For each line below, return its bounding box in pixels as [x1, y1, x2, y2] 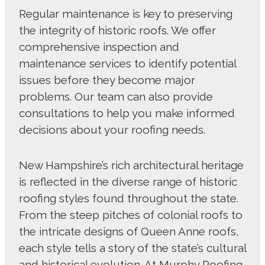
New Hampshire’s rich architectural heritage [19, 159, 244, 172]
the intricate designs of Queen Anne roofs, [19, 225, 239, 238]
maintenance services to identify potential [19, 57, 236, 70]
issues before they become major [19, 73, 195, 87]
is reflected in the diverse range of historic [19, 175, 237, 189]
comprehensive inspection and [19, 40, 179, 54]
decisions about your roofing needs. [19, 123, 208, 137]
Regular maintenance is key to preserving [19, 7, 232, 21]
